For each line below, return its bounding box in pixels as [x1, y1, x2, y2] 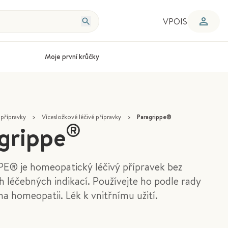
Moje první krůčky [44, 51, 99, 62]
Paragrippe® [136, 112, 172, 121]
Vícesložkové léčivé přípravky [41, 112, 121, 121]
